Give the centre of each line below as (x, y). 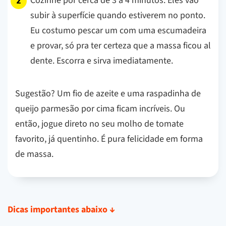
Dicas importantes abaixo (59, 209)
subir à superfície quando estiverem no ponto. (118, 15)
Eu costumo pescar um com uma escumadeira (118, 30)
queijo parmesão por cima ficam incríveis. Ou (100, 108)
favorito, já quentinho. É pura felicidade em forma (109, 139)
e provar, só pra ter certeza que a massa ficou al (121, 45)
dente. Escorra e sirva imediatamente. (102, 61)
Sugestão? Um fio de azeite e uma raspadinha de (108, 93)
